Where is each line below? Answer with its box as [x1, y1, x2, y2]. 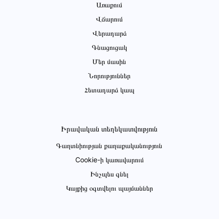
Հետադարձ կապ [84, 86, 134, 94]
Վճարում [96, 15, 123, 23]
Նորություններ [88, 71, 131, 80]
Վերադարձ [92, 29, 127, 38]
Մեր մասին [92, 57, 127, 66]
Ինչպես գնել [90, 170, 129, 178]
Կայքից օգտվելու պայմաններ [66, 184, 153, 193]
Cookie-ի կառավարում [75, 155, 144, 164]
